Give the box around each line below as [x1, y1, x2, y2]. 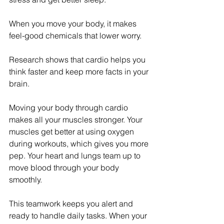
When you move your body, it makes [9, 18, 138, 29]
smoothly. [9, 174, 42, 185]
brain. [9, 78, 29, 89]
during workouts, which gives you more [9, 138, 150, 149]
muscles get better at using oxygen [9, 126, 136, 137]
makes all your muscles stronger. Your [9, 114, 144, 125]
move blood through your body [9, 162, 121, 173]
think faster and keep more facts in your [9, 66, 150, 77]
